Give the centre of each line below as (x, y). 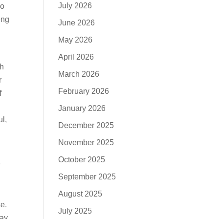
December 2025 (86, 125)
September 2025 (87, 177)
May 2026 (76, 40)
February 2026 (84, 91)
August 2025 (80, 194)
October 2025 (82, 160)
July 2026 (75, 6)
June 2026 (77, 23)
